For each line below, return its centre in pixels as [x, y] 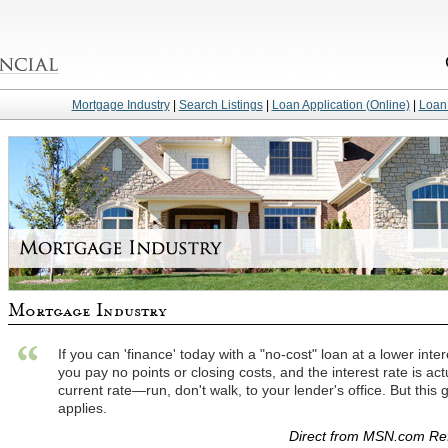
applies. [82, 408]
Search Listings [220, 105]
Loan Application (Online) [340, 105]
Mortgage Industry [120, 105]
